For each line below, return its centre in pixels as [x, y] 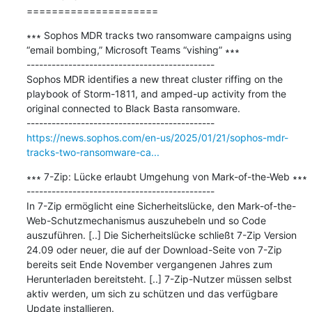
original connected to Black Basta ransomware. [133, 108]
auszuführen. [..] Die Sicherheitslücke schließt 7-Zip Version [161, 235]
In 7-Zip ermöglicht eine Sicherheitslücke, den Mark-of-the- [161, 205]
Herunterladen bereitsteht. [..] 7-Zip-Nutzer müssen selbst [159, 279]
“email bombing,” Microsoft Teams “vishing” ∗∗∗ [133, 49]
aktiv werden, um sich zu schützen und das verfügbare [152, 293]
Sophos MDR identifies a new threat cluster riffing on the [154, 79]
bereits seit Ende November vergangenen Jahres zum [149, 264]
